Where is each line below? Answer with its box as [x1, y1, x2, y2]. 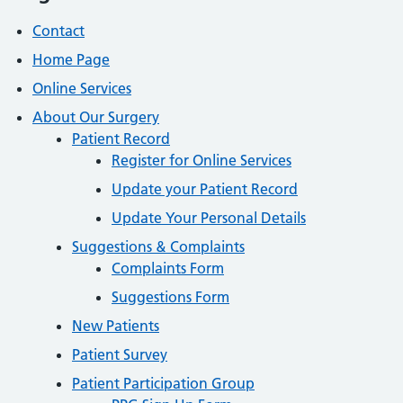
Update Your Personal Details [112, 209, 306, 227]
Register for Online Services [112, 151, 291, 169]
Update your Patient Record [112, 180, 298, 198]
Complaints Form [112, 259, 224, 277]
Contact [32, 22, 85, 40]
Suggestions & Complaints [72, 237, 245, 255]
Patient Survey [72, 345, 167, 363]
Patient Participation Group [72, 374, 255, 392]
